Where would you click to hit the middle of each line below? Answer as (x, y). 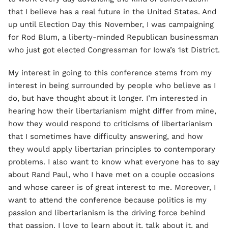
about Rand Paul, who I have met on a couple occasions (111, 174)
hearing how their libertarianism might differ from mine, (112, 111)
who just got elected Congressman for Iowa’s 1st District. (114, 50)
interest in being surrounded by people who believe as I (112, 85)
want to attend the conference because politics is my (107, 200)
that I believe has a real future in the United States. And (112, 11)
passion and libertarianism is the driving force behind (107, 212)
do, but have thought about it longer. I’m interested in (108, 98)
